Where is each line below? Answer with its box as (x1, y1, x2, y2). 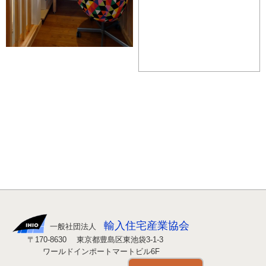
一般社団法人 (47, 221, 104, 231)
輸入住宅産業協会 (104, 219, 189, 232)
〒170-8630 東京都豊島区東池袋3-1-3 (12, 235, 163, 244)
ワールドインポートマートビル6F (12, 246, 160, 256)
